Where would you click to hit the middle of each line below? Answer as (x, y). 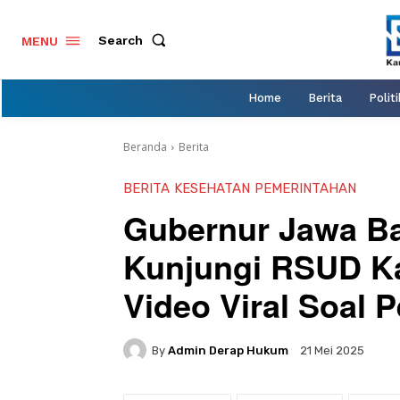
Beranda (145, 147)
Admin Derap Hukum (228, 350)
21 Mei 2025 (332, 351)
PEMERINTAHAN (305, 189)
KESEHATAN (212, 189)
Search (121, 40)
